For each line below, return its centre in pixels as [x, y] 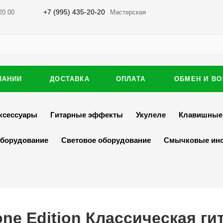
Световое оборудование [106, 140]
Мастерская [128, 12]
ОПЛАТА [131, 79]
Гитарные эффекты [87, 115]
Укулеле [151, 115]
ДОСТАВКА [70, 79]
